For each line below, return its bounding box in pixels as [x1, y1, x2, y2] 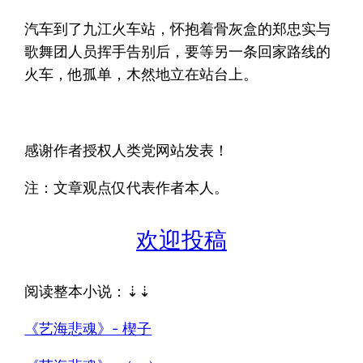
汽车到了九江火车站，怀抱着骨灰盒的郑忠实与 [24, 19, 331, 37]
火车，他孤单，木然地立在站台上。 [24, 65, 258, 83]
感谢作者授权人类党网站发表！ [24, 141, 229, 159]
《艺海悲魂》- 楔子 [24, 319, 152, 337]
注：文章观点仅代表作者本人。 [24, 178, 229, 196]
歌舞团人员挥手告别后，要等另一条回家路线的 [24, 42, 331, 60]
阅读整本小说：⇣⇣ [24, 282, 152, 300]
